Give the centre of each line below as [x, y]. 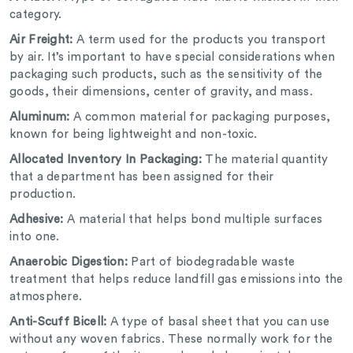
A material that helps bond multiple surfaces [195, 220]
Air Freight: [41, 40]
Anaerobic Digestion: [69, 262]
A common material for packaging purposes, [200, 117]
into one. [36, 237]
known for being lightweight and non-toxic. [135, 135]
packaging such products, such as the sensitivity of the [166, 75]
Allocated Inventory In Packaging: [108, 160]
